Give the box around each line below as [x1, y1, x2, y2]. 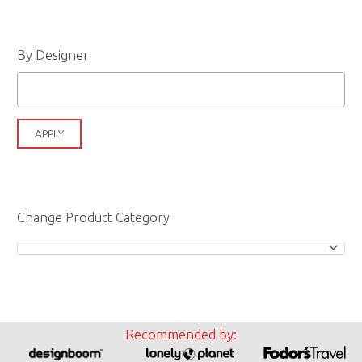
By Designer [17, 47, 90, 62]
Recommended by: [125, 326, 237, 343]
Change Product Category [17, 209, 170, 225]
